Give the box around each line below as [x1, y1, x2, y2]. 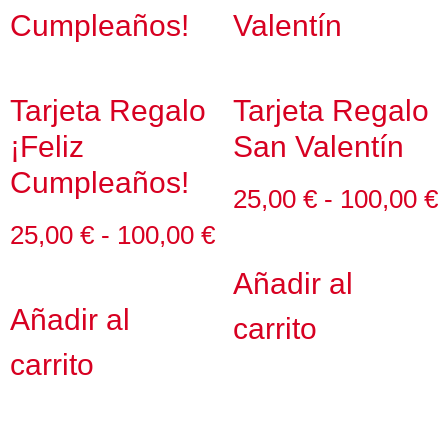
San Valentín [232, 130, 404, 164]
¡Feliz [10, 130, 84, 164]
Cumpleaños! [10, 166, 189, 200]
